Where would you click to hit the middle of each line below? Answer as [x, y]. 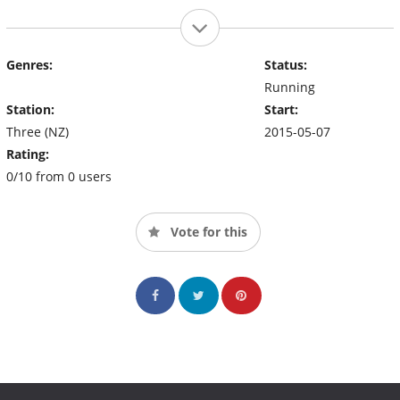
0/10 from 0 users [59, 176]
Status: [285, 64]
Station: [30, 109]
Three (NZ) [37, 131]
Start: [281, 109]
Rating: [28, 154]
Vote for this [207, 231]
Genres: [29, 64]
